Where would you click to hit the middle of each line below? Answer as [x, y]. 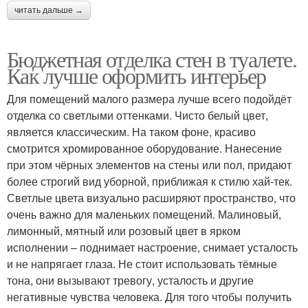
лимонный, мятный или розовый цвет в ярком [124, 230]
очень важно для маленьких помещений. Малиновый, [144, 214]
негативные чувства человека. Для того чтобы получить [149, 296]
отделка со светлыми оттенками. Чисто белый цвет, [137, 115]
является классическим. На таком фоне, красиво [131, 131]
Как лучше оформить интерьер [136, 75]
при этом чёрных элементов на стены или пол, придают [149, 164]
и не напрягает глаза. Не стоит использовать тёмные [142, 263]
